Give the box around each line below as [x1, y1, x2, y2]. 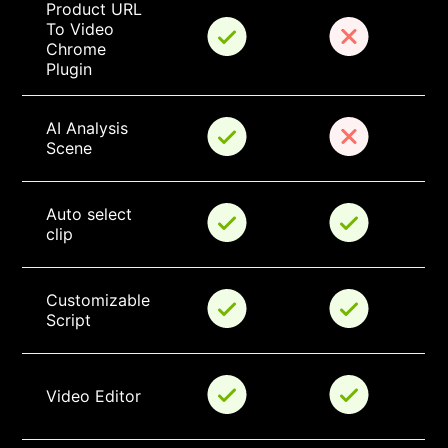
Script [46, 310, 92, 331]
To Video [46, 19, 120, 40]
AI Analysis [46, 118, 134, 139]
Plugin [46, 59, 93, 80]
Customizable [46, 290, 156, 311]
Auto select [46, 204, 138, 225]
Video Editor [46, 386, 142, 407]
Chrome [46, 39, 112, 60]
